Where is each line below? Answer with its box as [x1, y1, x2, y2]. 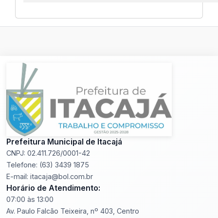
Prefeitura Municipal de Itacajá [6, 137, 123, 147]
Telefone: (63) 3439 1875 [6, 161, 90, 169]
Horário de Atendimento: [6, 183, 101, 193]
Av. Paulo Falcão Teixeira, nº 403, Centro [6, 207, 140, 216]
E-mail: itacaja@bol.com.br [6, 172, 93, 181]
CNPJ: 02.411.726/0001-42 [6, 149, 91, 158]
